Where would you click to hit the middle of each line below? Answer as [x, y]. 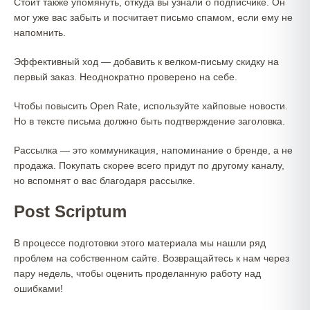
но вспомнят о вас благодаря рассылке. [104, 181]
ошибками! [38, 289]
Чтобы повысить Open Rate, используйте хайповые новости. [151, 106]
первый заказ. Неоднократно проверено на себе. [126, 77]
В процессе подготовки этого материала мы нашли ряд [140, 243]
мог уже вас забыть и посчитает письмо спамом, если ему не [153, 17]
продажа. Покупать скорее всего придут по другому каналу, [149, 165]
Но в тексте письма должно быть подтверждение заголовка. [149, 121]
